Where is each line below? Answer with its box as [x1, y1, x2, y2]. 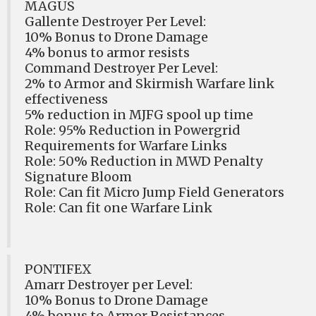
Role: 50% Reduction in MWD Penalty [25, 153, 262, 169]
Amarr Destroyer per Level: [25, 276, 193, 293]
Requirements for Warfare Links [25, 138, 227, 154]
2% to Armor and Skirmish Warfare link [25, 75, 274, 92]
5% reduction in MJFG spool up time [25, 107, 253, 123]
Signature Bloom [25, 169, 132, 185]
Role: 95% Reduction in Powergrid [25, 122, 241, 138]
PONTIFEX [25, 261, 92, 277]
